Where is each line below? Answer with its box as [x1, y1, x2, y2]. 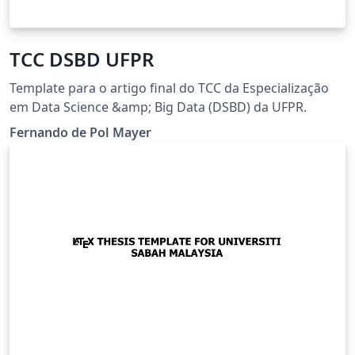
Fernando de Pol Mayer [10, 124, 151, 142]
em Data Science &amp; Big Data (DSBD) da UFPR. [10, 98, 307, 116]
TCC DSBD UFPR [10, 46, 154, 73]
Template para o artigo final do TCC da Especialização [10, 79, 329, 97]
